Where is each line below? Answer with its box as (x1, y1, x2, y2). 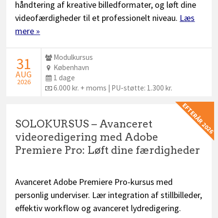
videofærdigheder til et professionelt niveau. (15, 12, 180, 23)
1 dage (54, 73, 75, 82)
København (54, 62, 90, 72)
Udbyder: (45, 52, 77, 62)
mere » (15, 25, 40, 36)
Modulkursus (54, 52, 93, 62)
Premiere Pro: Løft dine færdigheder (15, 144, 200, 157)
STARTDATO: (6, 53, 55, 64)
